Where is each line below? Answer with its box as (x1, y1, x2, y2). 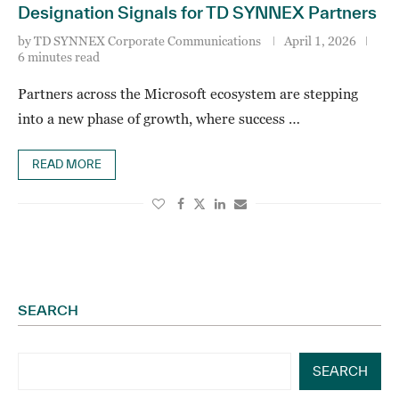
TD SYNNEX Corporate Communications (34, 33, 261, 48)
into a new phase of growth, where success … (18, 110, 300, 126)
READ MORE (32, 158, 102, 171)
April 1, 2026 (284, 33, 356, 48)
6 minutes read (18, 49, 100, 64)
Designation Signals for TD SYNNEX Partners (18, 3, 377, 22)
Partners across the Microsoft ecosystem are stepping (18, 85, 358, 102)
